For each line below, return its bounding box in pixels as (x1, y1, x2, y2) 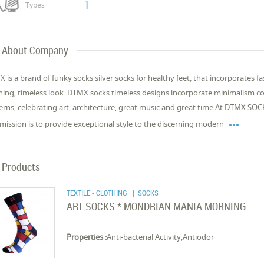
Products (2, 160, 41, 174)
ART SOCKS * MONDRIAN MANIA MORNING (67, 199, 247, 213)
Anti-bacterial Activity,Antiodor (107, 232, 214, 242)
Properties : (67, 232, 107, 242)
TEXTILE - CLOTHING (67, 187, 130, 198)
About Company (2, 43, 69, 57)
